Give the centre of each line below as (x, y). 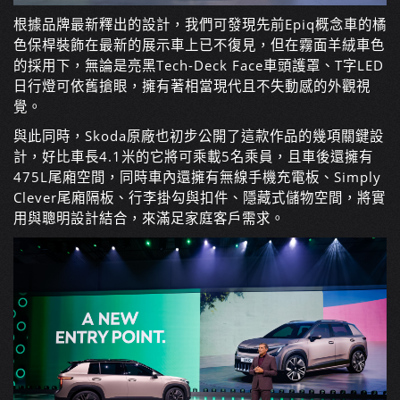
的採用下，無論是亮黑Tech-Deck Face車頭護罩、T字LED (199, 66)
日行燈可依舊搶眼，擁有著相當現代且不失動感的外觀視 (192, 87)
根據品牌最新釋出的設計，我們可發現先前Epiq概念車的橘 (200, 25)
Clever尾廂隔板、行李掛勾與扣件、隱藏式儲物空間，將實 (200, 198)
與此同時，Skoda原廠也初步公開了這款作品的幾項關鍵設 (199, 137)
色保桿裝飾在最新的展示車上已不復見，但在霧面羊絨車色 (199, 46)
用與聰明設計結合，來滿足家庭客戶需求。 (149, 219)
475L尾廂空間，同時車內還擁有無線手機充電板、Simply (197, 178)
